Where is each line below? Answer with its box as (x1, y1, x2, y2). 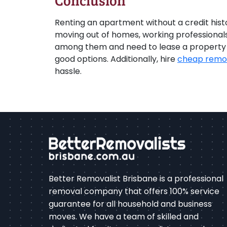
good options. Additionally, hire (55, 53, 177, 65)
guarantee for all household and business (49, 198, 212, 210)
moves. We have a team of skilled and (49, 211, 199, 222)
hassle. (55, 65, 82, 77)
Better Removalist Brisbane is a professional (49, 173, 223, 184)
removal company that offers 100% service (49, 185, 219, 197)
